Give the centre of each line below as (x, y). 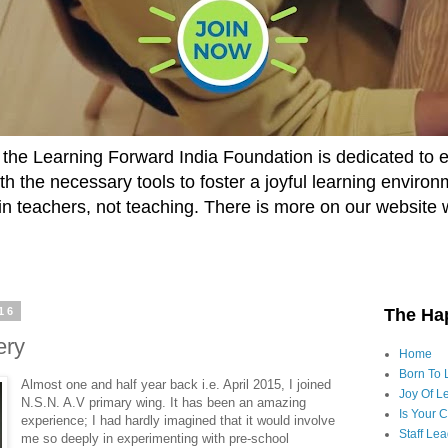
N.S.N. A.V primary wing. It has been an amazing (164, 402)
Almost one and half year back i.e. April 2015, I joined (176, 384)
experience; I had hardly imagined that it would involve (178, 420)
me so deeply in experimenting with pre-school (155, 438)
